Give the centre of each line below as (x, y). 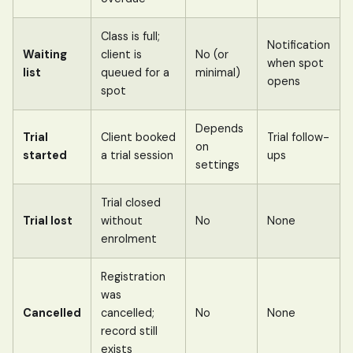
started (45, 155)
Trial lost (48, 220)
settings (217, 164)
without (122, 220)
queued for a (135, 72)
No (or (212, 54)
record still (129, 331)
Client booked (138, 137)
